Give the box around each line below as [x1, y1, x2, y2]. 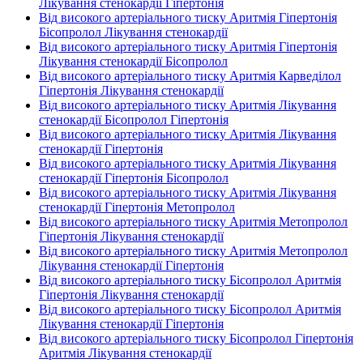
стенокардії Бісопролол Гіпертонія [39, 113, 228, 126]
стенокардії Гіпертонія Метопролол [39, 200, 235, 214]
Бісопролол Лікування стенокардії [39, 25, 228, 39]
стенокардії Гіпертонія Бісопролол [39, 171, 228, 185]
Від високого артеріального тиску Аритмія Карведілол [39, 69, 341, 83]
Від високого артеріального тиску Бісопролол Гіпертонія [39, 331, 353, 345]
